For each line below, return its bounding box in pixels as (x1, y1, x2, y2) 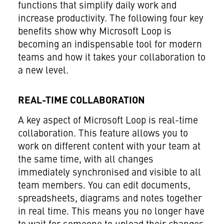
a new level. (17, 66, 68, 76)
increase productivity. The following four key (17, 14, 203, 24)
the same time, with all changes (17, 155, 153, 165)
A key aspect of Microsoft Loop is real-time (17, 116, 198, 126)
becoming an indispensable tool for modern (17, 40, 202, 50)
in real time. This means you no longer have (17, 207, 204, 217)
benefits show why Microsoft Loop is (17, 27, 171, 37)
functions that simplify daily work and (17, 1, 176, 11)
